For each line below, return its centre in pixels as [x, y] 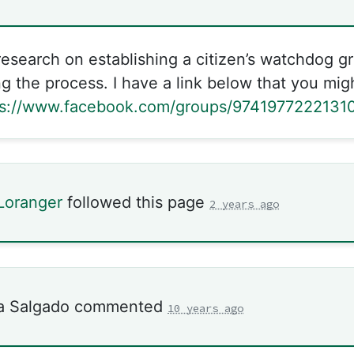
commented [119, 306]
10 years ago [205, 308]
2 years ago [244, 203]
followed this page [136, 202]
